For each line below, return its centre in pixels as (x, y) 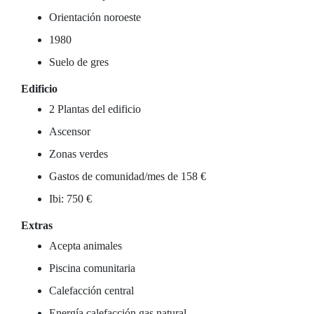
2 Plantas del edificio (95, 109)
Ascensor (70, 131)
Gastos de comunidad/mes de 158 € (128, 176)
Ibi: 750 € (70, 199)
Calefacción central (91, 291)
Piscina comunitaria (92, 268)
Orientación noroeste (95, 17)
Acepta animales (86, 246)
